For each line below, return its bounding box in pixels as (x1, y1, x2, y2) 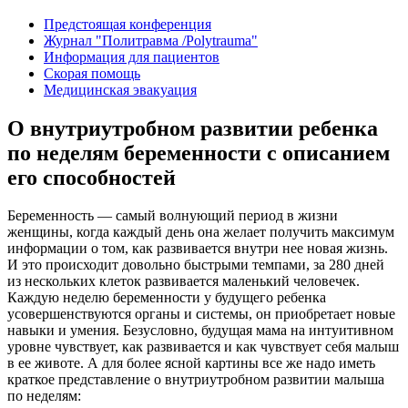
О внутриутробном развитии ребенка (7, 116, 378, 140)
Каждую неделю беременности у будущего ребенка (7, 290, 326, 306)
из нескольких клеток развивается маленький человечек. (7, 273, 360, 290)
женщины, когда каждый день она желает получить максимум (7, 224, 394, 240)
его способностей (7, 165, 176, 189)
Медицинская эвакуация (44, 81, 197, 97)
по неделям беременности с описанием (7, 140, 390, 165)
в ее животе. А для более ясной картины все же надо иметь (7, 355, 375, 372)
